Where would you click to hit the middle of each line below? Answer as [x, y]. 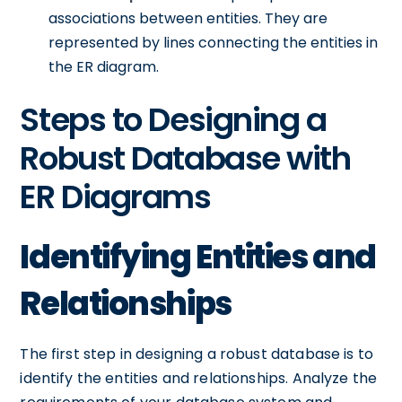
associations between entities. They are [188, 18]
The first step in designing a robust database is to [197, 354]
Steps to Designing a [173, 120]
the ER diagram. [104, 67]
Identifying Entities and [198, 257]
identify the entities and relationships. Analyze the [199, 378]
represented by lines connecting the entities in [214, 43]
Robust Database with [185, 158]
